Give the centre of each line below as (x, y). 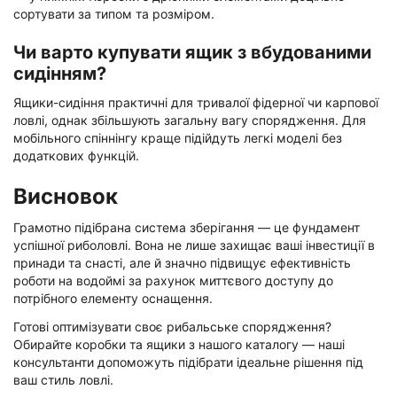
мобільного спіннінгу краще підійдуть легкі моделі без (178, 137)
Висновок (66, 196)
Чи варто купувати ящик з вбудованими (192, 52)
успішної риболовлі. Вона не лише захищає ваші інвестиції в (194, 245)
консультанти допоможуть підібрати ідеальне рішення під (188, 362)
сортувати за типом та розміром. (114, 13)
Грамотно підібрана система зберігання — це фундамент (187, 227)
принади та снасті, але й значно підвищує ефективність (182, 262)
